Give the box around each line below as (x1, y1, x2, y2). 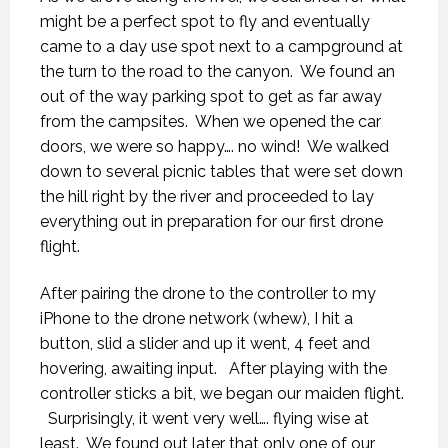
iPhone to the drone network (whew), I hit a (40, 308, 353, 328)
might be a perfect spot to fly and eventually (40, 11, 370, 31)
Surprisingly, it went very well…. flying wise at (48, 408, 369, 428)
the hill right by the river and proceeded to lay (40, 186, 374, 206)
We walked (307, 136, 389, 156)
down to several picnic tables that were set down (40, 161, 403, 181)
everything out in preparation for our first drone (40, 211, 383, 231)
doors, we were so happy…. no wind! (40, 136, 300, 156)
